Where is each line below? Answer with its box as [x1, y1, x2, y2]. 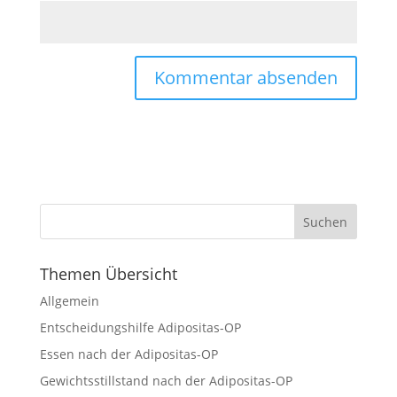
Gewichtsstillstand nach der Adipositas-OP [39, 372, 292, 389]
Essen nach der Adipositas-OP [39, 346, 218, 362]
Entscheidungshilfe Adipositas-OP [39, 319, 241, 336]
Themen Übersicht [39, 263, 177, 284]
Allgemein [39, 292, 99, 309]
